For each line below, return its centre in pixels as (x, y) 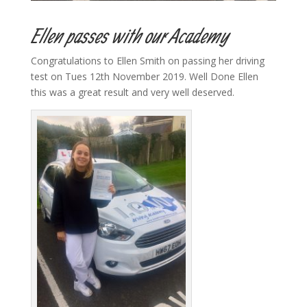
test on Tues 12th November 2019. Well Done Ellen (144, 76)
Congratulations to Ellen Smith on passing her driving (147, 60)
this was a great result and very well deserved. (132, 92)
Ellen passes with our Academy (129, 35)
